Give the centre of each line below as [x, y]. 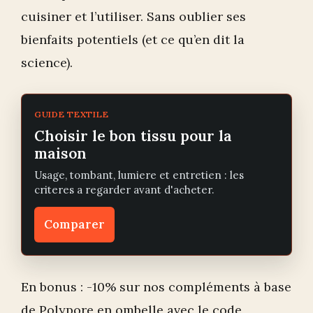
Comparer [74, 225]
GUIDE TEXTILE [72, 115]
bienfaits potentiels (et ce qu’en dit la [133, 40]
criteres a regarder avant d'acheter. [124, 190]
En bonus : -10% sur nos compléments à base [156, 287]
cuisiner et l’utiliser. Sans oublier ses [133, 17]
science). [47, 63]
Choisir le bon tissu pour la [133, 136]
